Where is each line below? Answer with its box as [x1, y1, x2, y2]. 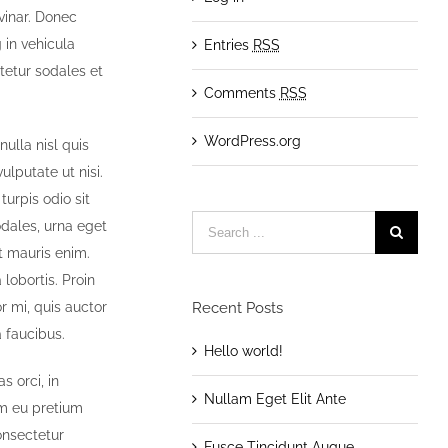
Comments [203, 84, 280, 101]
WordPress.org [203, 132, 301, 149]
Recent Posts [191, 298, 283, 317]
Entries [203, 36, 253, 53]
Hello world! [203, 342, 283, 359]
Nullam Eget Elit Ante [203, 390, 346, 407]
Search [190, 214, 237, 231]
